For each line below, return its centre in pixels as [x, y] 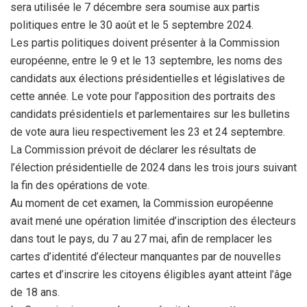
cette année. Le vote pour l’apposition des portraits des [143, 96]
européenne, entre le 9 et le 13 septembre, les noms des [146, 61]
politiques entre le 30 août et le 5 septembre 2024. [132, 25]
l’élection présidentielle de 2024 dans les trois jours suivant [153, 168]
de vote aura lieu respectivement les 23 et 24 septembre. [148, 132]
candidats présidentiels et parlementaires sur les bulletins [150, 114]
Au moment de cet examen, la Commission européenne [142, 203]
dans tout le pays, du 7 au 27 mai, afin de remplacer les [141, 239]
